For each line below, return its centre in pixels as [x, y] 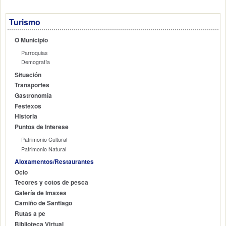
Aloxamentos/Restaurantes [54, 162]
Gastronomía [34, 96]
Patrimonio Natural [43, 149]
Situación [28, 75]
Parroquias [34, 53]
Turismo [24, 22]
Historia [26, 117]
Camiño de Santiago [44, 203]
